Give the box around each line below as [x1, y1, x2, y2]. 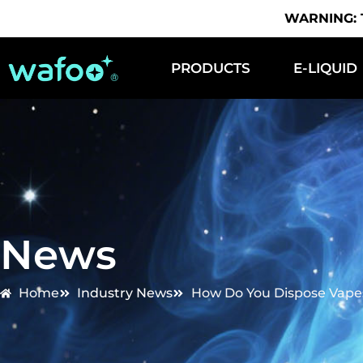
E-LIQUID [293, 59, 357, 76]
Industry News [77, 285, 173, 301]
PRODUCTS [171, 59, 250, 76]
